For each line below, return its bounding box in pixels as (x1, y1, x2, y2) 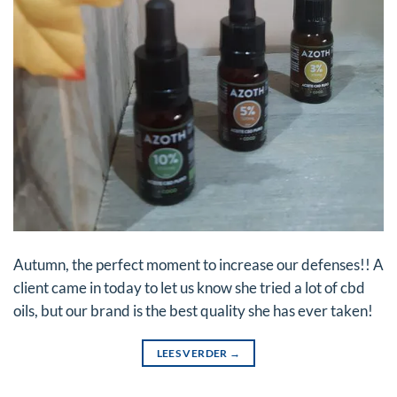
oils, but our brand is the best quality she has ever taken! (13, 301, 373, 320)
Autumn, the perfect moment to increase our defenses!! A (13, 255, 384, 274)
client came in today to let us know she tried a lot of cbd (13, 278, 365, 297)
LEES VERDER (156, 346, 230, 360)
